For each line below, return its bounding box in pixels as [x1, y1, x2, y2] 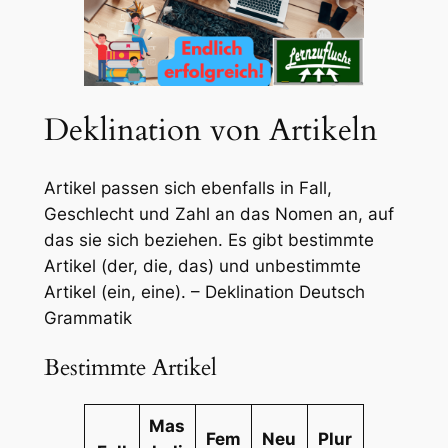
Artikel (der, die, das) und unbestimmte [43, 255, 361, 276]
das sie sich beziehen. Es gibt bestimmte [43, 229, 374, 250]
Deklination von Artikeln [43, 109, 378, 152]
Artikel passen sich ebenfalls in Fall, [43, 177, 332, 198]
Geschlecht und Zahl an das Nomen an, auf [43, 203, 394, 224]
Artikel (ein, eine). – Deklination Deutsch [43, 281, 365, 302]
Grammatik [43, 307, 132, 328]
